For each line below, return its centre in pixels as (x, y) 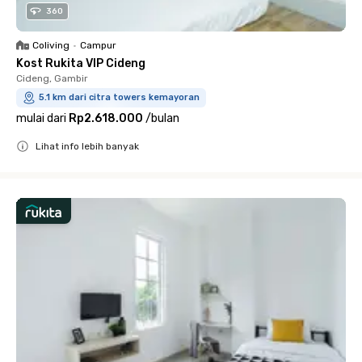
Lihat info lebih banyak (87, 146)
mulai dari (41, 118)
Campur (98, 45)
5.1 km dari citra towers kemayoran (119, 97)
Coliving (51, 45)
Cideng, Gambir (52, 78)
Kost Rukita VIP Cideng (81, 63)
